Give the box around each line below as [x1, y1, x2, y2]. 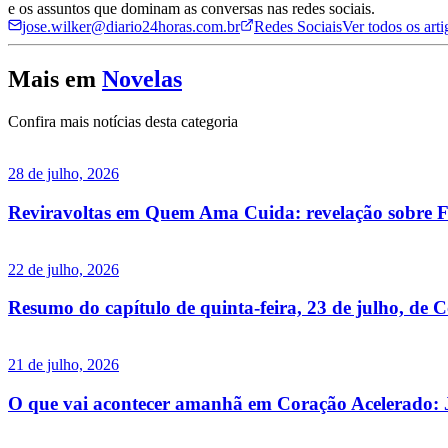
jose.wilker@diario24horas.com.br [22, 18, 240, 36]
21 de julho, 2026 [8, 356, 119, 374]
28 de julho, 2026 [8, 165, 119, 183]
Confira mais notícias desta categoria [8, 113, 238, 131]
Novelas [102, 66, 182, 93]
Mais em [8, 66, 96, 93]
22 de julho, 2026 [8, 260, 119, 278]
